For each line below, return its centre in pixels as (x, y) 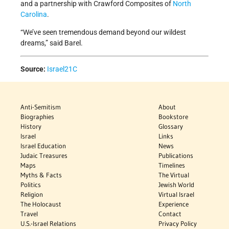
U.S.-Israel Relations (48, 224)
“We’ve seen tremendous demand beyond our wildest (103, 32)
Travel (29, 214)
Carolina (34, 15)
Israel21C (62, 69)
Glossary (171, 127)
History (31, 127)
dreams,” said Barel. (52, 43)
